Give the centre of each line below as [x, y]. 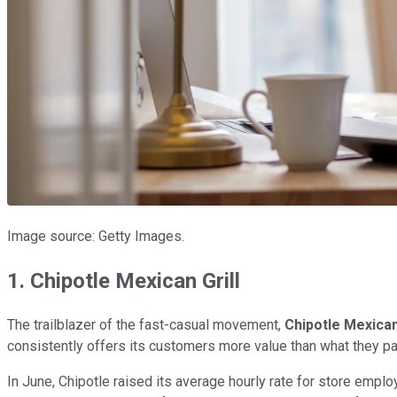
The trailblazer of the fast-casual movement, [146, 324]
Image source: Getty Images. [96, 236]
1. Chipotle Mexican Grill [124, 280]
